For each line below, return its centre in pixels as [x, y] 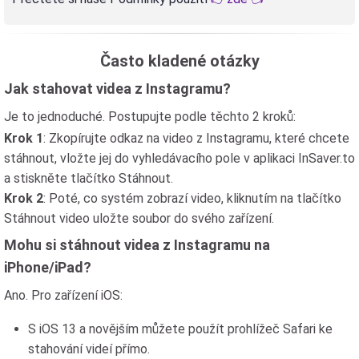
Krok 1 [24, 138]
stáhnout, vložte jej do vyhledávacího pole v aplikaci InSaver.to [179, 158]
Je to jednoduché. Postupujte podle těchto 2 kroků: [150, 117]
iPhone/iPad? [48, 267]
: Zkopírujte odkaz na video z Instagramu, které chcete [196, 138]
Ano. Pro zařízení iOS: [63, 295]
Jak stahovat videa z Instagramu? [117, 89]
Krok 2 [24, 198]
